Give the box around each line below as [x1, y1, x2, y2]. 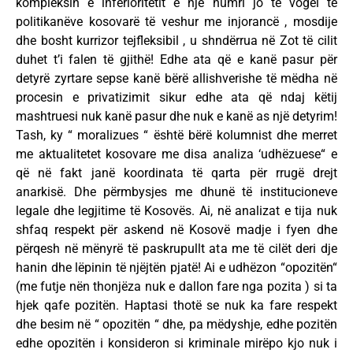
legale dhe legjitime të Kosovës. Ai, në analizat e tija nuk [16, 203, 337, 218]
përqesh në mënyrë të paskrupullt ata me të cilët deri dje [16, 240, 337, 256]
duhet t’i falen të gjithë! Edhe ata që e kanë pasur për [16, 51, 337, 67]
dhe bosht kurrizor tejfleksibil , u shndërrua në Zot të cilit [16, 32, 337, 48]
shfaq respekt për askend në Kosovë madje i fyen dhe [16, 221, 337, 237]
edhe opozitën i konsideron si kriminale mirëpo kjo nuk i [16, 335, 337, 351]
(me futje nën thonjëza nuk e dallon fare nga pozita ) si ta [16, 278, 337, 294]
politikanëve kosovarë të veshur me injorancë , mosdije [16, 13, 337, 29]
